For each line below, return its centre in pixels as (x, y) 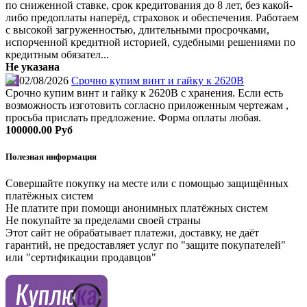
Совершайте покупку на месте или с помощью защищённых (147, 184)
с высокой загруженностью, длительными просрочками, (137, 30)
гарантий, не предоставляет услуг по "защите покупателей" (146, 245)
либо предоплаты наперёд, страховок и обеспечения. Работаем (152, 18)
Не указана (33, 67)
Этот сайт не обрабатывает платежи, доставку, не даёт (132, 233)
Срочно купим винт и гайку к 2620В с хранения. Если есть (144, 93)
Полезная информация (51, 157)
